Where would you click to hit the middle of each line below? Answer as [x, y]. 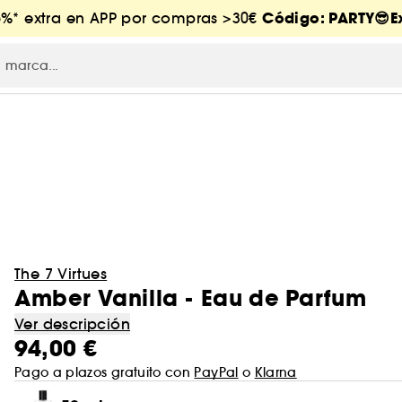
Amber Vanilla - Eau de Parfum [191, 298]
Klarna [275, 372]
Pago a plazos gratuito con [105, 372]
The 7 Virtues [61, 274]
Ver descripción [72, 324]
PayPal [216, 372]
